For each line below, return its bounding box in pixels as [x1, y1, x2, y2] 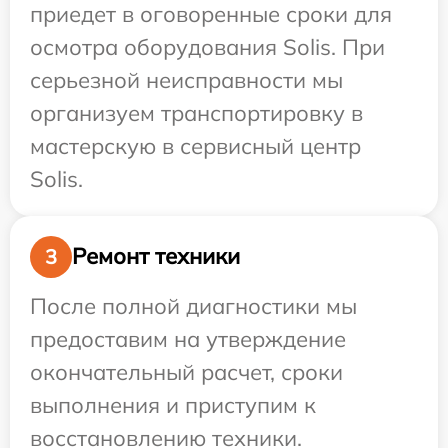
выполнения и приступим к [30, 390, 316, 419]
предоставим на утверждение [30, 324, 346, 353]
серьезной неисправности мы [30, 65, 343, 94]
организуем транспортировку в [30, 98, 363, 127]
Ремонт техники [72, 242, 240, 271]
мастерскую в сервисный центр [30, 131, 361, 160]
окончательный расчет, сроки [30, 357, 343, 386]
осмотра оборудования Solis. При [30, 32, 385, 61]
